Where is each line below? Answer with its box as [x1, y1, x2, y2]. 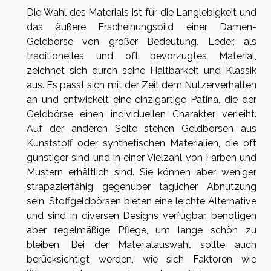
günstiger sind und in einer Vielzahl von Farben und [27, 151, 256, 163]
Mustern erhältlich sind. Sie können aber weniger [27, 166, 256, 178]
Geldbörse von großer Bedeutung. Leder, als [27, 35, 256, 47]
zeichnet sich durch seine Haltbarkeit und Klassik [27, 64, 256, 76]
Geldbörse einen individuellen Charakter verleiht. [27, 108, 256, 120]
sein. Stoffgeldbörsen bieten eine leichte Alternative [27, 195, 256, 207]
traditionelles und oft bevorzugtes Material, [27, 50, 256, 62]
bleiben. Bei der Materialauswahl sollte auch [27, 238, 256, 250]
